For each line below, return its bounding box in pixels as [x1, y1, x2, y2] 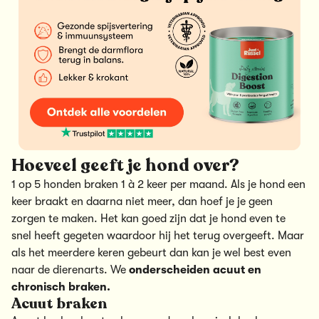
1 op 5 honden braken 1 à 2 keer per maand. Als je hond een [11, 178, 305, 192]
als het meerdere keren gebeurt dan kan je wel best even [11, 246, 291, 260]
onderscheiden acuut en [129, 263, 261, 277]
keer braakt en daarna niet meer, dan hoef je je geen [11, 195, 273, 209]
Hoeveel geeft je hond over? [11, 154, 239, 178]
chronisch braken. [11, 281, 110, 294]
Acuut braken [11, 294, 108, 314]
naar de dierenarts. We [11, 263, 129, 277]
